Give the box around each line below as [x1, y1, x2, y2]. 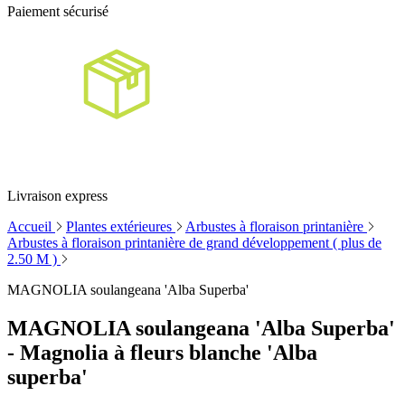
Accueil [7, 219, 55, 235]
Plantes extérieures [66, 219, 175, 235]
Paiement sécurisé [7, 4, 108, 20]
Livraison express [7, 188, 108, 204]
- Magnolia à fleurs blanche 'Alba [7, 341, 317, 364]
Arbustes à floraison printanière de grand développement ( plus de [7, 235, 381, 251]
